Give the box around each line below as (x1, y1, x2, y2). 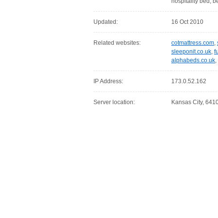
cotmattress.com (171, 39, 214, 46)
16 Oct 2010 (171, 18, 203, 25)
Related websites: (93, 39, 141, 46)
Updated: (93, 18, 118, 25)
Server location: (93, 99, 135, 106)
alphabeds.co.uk (171, 57, 215, 64)
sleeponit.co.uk (171, 48, 211, 55)
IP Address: (93, 78, 123, 85)
